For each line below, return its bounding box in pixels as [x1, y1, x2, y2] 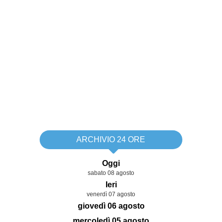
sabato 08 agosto [88, 169, 134, 177]
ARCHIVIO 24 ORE [76, 135, 146, 144]
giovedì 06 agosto [77, 202, 145, 211]
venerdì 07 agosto [87, 191, 135, 198]
